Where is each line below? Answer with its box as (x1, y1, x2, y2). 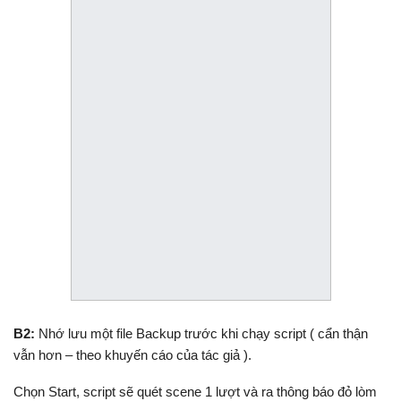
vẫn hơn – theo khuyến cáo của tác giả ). (13, 346, 252, 363)
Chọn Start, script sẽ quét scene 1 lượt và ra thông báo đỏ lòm (13, 383, 377, 399)
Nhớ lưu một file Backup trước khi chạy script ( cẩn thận (35, 325, 368, 341)
